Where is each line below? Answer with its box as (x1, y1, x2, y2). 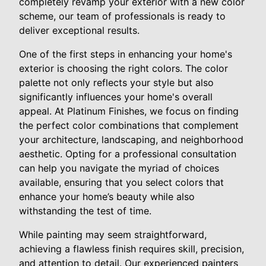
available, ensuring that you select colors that (19, 176, 224, 189)
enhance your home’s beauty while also (19, 191, 195, 203)
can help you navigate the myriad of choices (19, 162, 219, 175)
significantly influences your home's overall (19, 91, 213, 103)
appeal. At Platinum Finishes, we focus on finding (19, 105, 239, 118)
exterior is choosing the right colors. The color (19, 62, 228, 75)
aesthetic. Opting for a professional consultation (19, 148, 236, 160)
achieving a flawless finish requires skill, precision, (19, 243, 244, 255)
